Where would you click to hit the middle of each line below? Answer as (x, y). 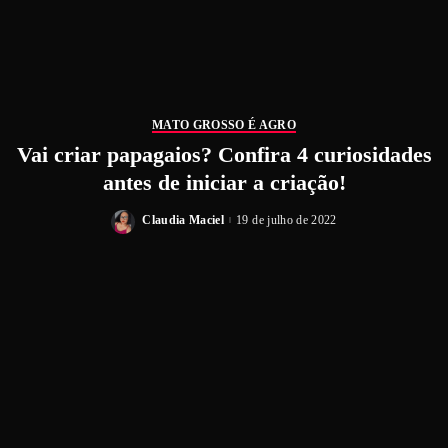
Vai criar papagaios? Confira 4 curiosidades (224, 154)
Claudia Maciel (183, 219)
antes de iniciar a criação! (224, 182)
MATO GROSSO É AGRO (224, 124)
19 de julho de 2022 (286, 219)
